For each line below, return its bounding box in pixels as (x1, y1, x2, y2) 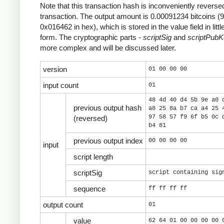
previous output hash (73, 103, 141, 112)
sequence (73, 184, 105, 193)
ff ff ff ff (148, 184, 187, 192)
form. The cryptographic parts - (40, 33, 143, 42)
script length (73, 152, 113, 161)
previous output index (73, 136, 143, 145)
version (43, 64, 67, 73)
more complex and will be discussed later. (40, 43, 176, 52)
